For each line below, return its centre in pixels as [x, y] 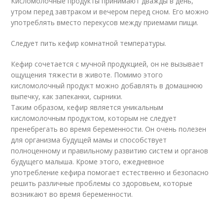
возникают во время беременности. [72, 194]
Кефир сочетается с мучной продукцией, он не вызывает [108, 64]
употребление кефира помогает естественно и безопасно [110, 172]
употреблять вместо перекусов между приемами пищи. [105, 22]
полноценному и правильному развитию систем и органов [110, 151]
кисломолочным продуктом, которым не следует [94, 118]
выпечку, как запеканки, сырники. [67, 96]
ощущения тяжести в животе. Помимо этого [87, 75]
